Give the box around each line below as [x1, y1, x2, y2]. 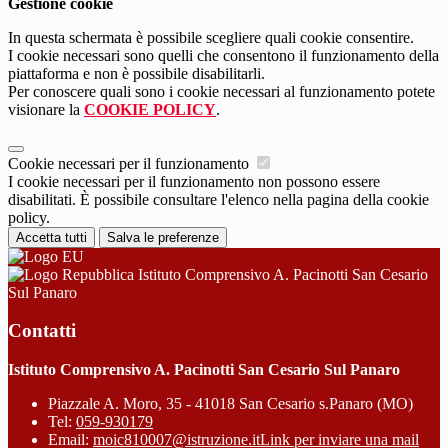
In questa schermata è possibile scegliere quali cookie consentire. [8, 28, 414, 46]
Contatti [8, 320, 76, 342]
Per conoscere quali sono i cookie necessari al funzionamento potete [8, 82, 435, 100]
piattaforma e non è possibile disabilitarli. [8, 64, 265, 82]
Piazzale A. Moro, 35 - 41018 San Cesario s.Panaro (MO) [48, 395, 413, 413]
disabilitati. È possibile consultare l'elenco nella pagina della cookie [8, 190, 429, 208]
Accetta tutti [16, 229, 87, 245]
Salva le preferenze [107, 229, 219, 245]
